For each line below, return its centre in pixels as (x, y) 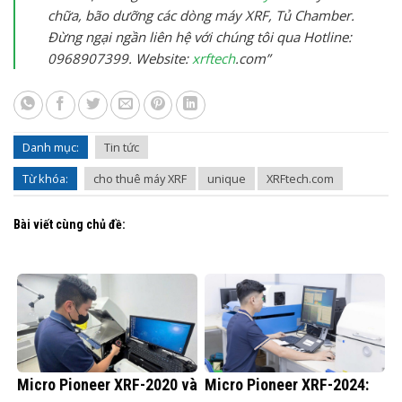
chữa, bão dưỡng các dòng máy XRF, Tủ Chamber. (201, 15)
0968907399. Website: (120, 58)
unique (227, 179)
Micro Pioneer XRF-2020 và (107, 384)
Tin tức (122, 148)
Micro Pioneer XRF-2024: (287, 384)
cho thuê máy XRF (140, 179)
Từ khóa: (45, 179)
